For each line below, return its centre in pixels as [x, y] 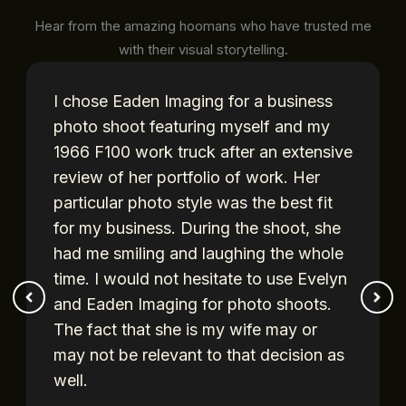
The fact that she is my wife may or [185, 330]
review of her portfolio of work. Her [187, 178]
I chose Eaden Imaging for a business [193, 101]
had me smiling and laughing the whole [198, 254]
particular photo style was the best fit [193, 203]
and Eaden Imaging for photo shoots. [193, 304]
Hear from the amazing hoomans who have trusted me [203, 27]
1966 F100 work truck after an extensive [203, 152]
